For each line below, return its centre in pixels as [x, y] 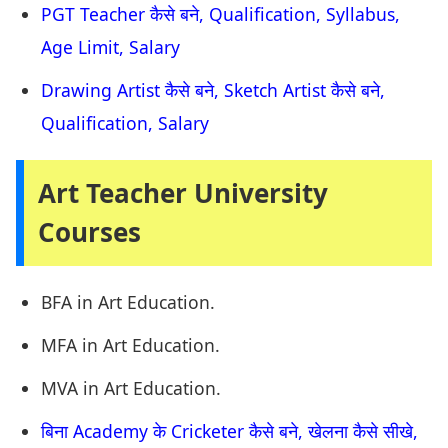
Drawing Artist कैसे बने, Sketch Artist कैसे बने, [213, 90]
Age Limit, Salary [110, 47]
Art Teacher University [183, 193]
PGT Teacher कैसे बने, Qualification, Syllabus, [220, 14]
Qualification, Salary [125, 123]
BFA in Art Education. [128, 302]
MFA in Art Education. [130, 345]
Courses [89, 232]
